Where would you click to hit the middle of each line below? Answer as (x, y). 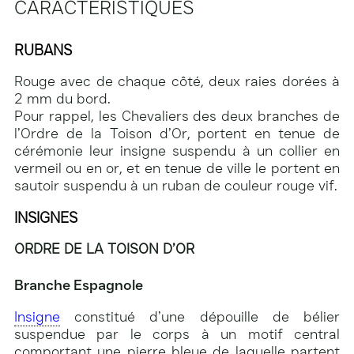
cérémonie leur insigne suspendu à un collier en (177, 151)
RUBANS (43, 50)
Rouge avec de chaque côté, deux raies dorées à (177, 81)
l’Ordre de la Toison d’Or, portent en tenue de (177, 133)
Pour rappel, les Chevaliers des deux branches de (177, 116)
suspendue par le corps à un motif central (177, 334)
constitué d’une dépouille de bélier (200, 316)
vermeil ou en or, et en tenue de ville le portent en (177, 168)
